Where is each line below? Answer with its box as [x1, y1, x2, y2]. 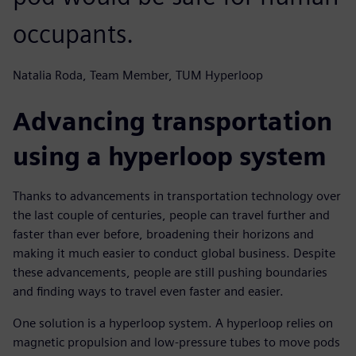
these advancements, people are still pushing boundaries [13, 264, 327, 280]
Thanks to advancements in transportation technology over [13, 188, 341, 203]
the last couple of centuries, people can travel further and [13, 207, 330, 222]
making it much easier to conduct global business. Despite [13, 245, 335, 261]
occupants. [13, 17, 133, 49]
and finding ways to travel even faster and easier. [13, 283, 284, 299]
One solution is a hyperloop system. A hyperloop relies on [13, 315, 333, 331]
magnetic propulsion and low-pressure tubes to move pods [13, 334, 340, 350]
